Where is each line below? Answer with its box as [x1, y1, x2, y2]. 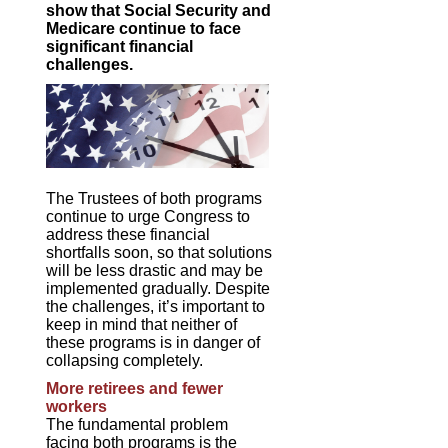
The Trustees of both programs [46, 189, 263, 207]
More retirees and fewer [46, 379, 224, 397]
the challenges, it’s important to [46, 297, 266, 315]
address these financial [46, 225, 211, 243]
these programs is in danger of [46, 333, 261, 351]
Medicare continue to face [46, 20, 242, 37]
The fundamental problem [46, 415, 229, 433]
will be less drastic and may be [46, 261, 264, 279]
